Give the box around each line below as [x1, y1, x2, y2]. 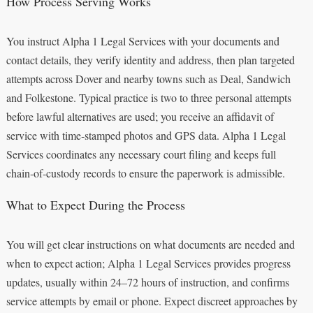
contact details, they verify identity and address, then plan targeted [6, 52, 295, 67]
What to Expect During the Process [6, 196, 185, 213]
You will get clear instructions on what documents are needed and [6, 236, 295, 252]
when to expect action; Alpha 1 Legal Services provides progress [6, 255, 291, 270]
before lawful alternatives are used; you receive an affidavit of [6, 108, 274, 124]
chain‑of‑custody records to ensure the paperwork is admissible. [6, 165, 285, 180]
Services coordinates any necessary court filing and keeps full [6, 146, 276, 161]
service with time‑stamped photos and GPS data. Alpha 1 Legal [6, 127, 286, 143]
